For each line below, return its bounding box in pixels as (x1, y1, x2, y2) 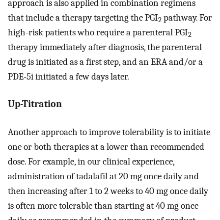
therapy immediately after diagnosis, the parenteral (8, 41, 202, 53)
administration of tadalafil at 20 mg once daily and (8, 170, 199, 182)
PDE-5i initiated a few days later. (8, 71, 129, 82)
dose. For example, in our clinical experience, (8, 156, 174, 167)
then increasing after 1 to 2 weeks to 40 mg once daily (8, 185, 208, 196)
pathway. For (162, 12, 212, 23)
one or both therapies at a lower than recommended (8, 141, 204, 152)
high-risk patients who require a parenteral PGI (8, 27, 188, 38)
